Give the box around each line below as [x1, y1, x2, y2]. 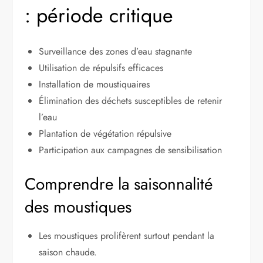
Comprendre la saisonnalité [25, 171, 213, 196]
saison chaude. [39, 245, 97, 259]
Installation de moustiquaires [39, 77, 150, 91]
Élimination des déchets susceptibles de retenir [39, 93, 222, 107]
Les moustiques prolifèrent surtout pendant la [39, 228, 215, 242]
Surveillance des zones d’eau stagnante [39, 44, 193, 58]
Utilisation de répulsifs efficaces [39, 60, 164, 75]
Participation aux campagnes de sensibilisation [39, 143, 222, 157]
